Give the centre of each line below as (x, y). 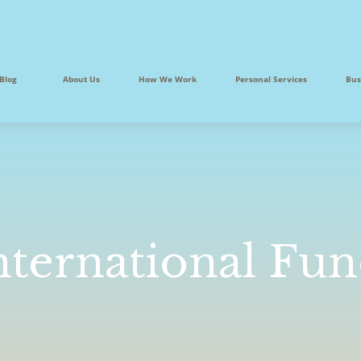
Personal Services (272, 79)
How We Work (168, 79)
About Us (82, 79)
